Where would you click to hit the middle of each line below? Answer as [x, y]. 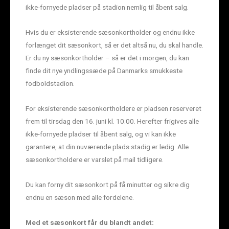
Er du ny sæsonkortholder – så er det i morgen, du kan [107, 58]
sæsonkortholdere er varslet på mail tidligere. [95, 160]
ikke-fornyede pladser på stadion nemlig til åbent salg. [107, 7]
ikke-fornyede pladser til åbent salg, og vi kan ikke [101, 134]
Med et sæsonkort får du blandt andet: [90, 223]
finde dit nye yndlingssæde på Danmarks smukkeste [104, 71]
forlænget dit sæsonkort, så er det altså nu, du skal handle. [114, 45]
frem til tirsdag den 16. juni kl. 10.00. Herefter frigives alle [112, 121]
